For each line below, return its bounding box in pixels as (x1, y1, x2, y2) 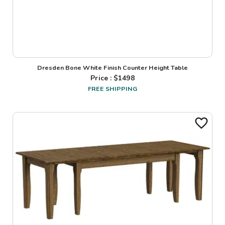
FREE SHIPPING (88, 84, 137, 93)
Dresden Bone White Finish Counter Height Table (37, 63, 188, 72)
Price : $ (90, 73, 119, 83)
